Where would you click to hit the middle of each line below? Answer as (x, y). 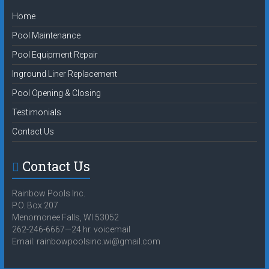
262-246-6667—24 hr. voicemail (71, 229)
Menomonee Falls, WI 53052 (65, 217)
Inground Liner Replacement (64, 74)
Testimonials (36, 112)
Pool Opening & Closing (56, 93)
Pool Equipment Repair (55, 54)
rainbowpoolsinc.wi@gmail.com (98, 241)
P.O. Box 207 (35, 205)
